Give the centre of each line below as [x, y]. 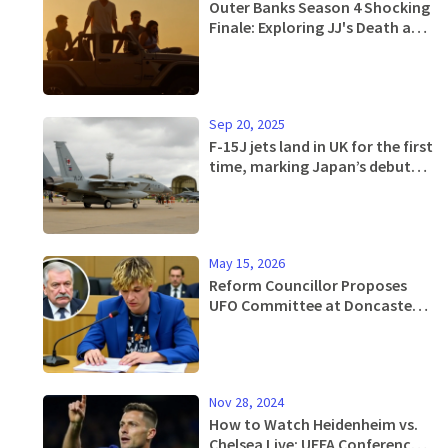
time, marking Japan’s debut [310, 165]
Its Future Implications [289, 46]
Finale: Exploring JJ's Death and [319, 26]
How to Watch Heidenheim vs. [313, 423]
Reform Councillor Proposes [308, 284]
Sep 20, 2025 [247, 123]
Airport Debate [261, 324]
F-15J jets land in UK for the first [321, 145]
